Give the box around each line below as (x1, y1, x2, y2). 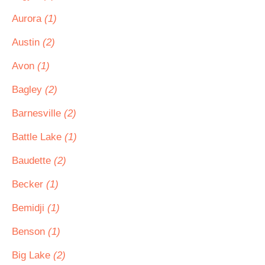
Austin (12, 37, 43, 48)
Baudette (12, 155, 54, 166)
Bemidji (12, 202, 47, 214)
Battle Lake (12, 131, 64, 143)
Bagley (12, 84, 45, 95)
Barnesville (12, 108, 64, 119)
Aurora (12, 13, 44, 24)
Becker (12, 179, 46, 190)
